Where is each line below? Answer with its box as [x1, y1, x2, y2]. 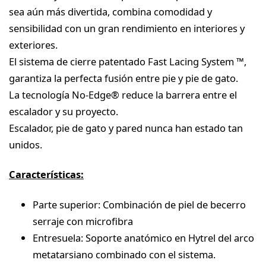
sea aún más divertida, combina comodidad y [9, 4, 212, 18]
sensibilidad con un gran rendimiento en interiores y [9, 21, 245, 35]
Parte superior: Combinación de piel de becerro [33, 197, 246, 211]
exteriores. [9, 37, 58, 52]
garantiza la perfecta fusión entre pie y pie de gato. [9, 71, 238, 85]
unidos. [9, 137, 42, 151]
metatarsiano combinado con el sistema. [33, 247, 216, 261]
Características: [9, 167, 84, 181]
